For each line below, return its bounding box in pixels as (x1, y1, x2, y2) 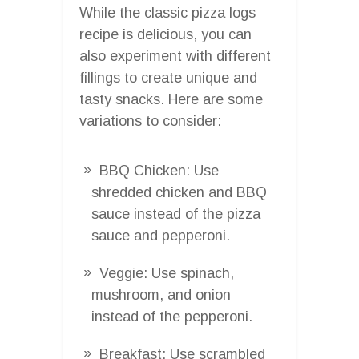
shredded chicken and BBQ (91, 184, 267, 200)
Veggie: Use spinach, (99, 264, 234, 281)
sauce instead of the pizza (91, 205, 260, 222)
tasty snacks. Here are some (79, 91, 263, 107)
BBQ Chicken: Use (99, 162, 219, 179)
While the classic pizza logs (79, 4, 256, 21)
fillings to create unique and (79, 69, 257, 86)
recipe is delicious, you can (79, 26, 252, 42)
